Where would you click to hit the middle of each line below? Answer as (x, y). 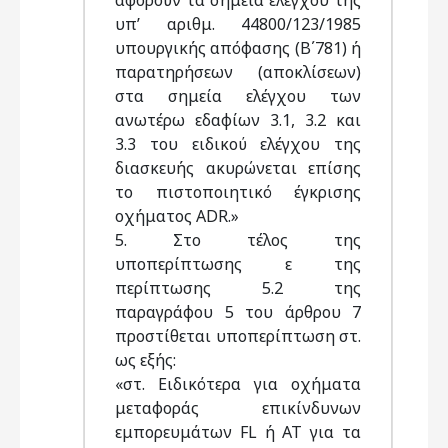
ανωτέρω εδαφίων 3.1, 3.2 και (238, 120)
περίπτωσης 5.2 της (238, 288)
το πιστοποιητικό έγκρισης (238, 192)
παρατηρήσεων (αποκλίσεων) (238, 72)
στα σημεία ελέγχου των (238, 96)
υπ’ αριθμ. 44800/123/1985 (238, 24)
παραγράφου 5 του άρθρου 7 (238, 312)
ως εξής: (145, 360)
